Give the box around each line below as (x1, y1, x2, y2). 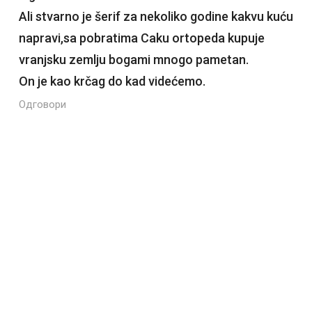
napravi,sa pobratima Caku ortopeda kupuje (18, 31, 265, 46)
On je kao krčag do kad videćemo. (18, 74, 205, 89)
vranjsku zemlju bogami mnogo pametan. (18, 52, 249, 68)
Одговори (18, 98, 66, 111)
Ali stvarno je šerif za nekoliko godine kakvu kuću (18, 9, 293, 24)
